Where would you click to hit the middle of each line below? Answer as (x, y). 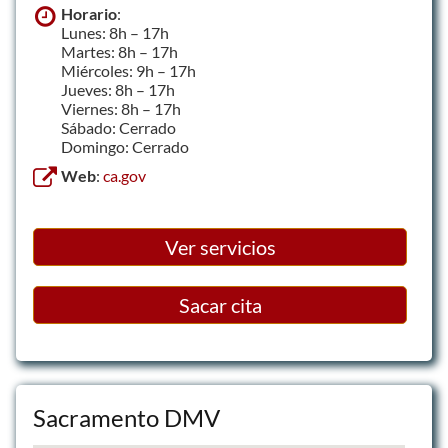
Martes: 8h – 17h (119, 51)
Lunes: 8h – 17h (115, 32)
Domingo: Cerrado (125, 146)
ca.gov (124, 175)
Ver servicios (220, 247)
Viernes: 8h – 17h (121, 108)
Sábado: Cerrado (118, 127)
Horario (89, 13)
